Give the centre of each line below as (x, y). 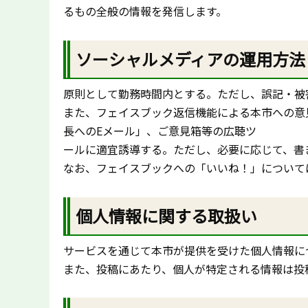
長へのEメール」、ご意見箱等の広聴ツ (160, 130)
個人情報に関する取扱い (167, 215)
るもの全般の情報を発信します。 (145, 11)
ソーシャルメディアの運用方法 (191, 58)
